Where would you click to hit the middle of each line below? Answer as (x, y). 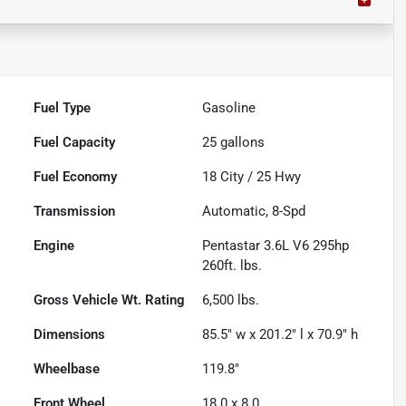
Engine (54, 246)
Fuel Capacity (75, 143)
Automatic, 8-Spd (254, 212)
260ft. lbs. (232, 266)
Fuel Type (63, 108)
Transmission (75, 212)
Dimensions (70, 335)
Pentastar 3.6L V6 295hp (276, 246)
